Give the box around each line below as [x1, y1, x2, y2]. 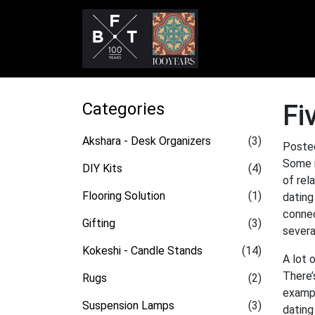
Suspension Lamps [82, 299, 174, 312]
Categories [82, 99, 165, 119]
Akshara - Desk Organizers [82, 134, 211, 148]
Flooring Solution [82, 189, 165, 202]
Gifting [82, 217, 115, 230]
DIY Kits [82, 162, 122, 175]
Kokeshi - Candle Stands [82, 244, 202, 257]
